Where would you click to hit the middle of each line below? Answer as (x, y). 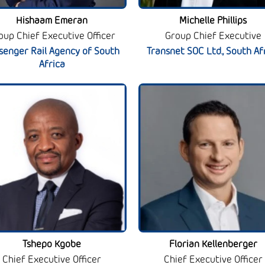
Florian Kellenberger (213, 245)
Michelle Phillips (213, 21)
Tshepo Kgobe (52, 245)
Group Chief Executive (213, 36)
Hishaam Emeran (52, 21)
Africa (52, 64)
